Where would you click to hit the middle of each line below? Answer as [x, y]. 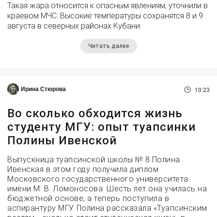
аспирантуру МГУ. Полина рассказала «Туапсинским [107, 208]
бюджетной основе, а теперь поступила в [88, 198]
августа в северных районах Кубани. [74, 26]
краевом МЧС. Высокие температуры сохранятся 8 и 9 [105, 15]
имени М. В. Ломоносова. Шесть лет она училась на [107, 188]
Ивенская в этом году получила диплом [83, 169]
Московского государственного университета [98, 179]
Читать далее [108, 46]
